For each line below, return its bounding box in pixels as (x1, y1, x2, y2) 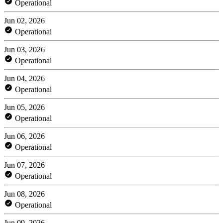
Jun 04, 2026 (4, 74, 45, 83)
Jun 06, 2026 (4, 131, 45, 140)
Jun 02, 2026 (4, 16, 45, 25)
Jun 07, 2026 (4, 160, 45, 169)
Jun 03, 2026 (4, 45, 45, 54)
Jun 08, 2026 (4, 189, 45, 198)
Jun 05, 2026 (4, 103, 45, 111)
